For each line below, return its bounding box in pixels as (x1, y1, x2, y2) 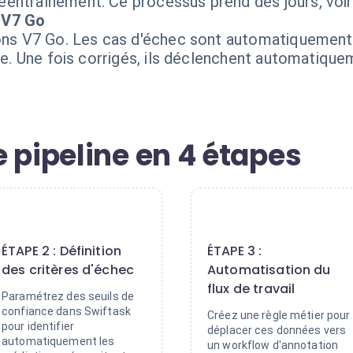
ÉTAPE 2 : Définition (2, 242, 122, 260)
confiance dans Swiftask (2, 305, 132, 318)
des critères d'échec (2, 261, 135, 279)
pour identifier (2, 320, 74, 333)
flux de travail (207, 280, 295, 298)
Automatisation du (207, 261, 331, 279)
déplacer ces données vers (207, 324, 347, 336)
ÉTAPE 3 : (207, 242, 262, 260)
